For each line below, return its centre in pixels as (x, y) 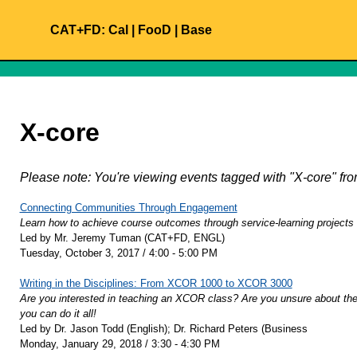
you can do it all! (58, 314)
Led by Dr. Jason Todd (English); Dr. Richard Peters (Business (163, 329)
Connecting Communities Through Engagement (128, 208)
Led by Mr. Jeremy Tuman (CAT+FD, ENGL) (122, 238)
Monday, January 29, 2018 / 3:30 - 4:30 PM (120, 344)
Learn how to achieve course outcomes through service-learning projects (186, 223)
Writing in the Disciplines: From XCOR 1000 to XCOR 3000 (156, 284)
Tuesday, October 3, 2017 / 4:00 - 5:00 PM (118, 253)
